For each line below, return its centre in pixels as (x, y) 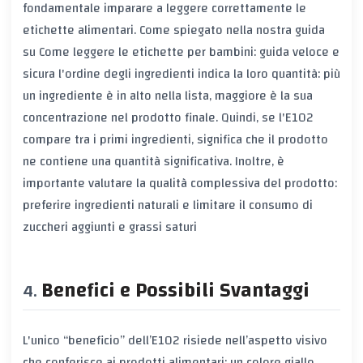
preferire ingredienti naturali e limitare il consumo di (168, 205)
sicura (39, 74)
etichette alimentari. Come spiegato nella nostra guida (174, 30)
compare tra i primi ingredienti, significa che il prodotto (175, 140)
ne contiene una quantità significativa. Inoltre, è (154, 162)
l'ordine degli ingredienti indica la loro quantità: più (198, 74)
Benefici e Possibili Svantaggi (175, 291)
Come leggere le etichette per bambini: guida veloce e (188, 52)
